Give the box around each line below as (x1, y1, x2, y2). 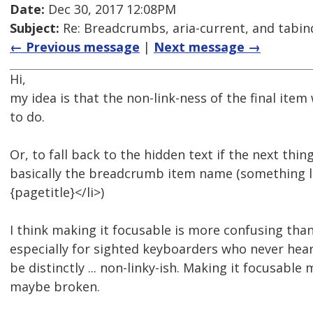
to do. (10, 108, 45, 126)
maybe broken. (10, 278, 100, 296)
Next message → (154, 38, 261, 56)
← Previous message (10, 38, 140, 56)
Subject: (10, 20, 59, 37)
